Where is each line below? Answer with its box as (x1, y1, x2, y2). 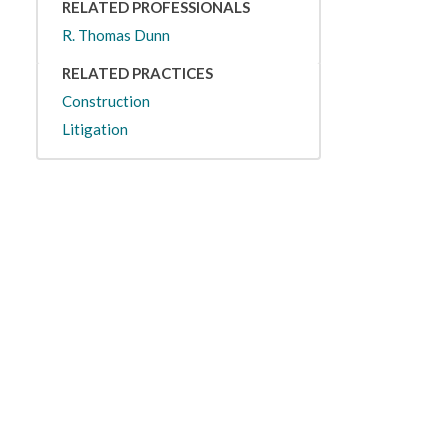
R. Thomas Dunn (61, 26, 170, 44)
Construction (61, 92, 150, 110)
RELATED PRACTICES (61, 64, 213, 82)
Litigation (61, 120, 128, 138)
